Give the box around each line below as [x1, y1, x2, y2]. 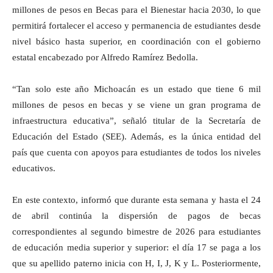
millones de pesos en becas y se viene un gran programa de [12, 99, 261, 110]
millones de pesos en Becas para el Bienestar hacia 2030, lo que [12, 4, 261, 15]
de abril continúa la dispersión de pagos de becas [12, 210, 261, 221]
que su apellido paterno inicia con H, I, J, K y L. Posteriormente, [12, 258, 261, 268]
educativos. [12, 163, 55, 173]
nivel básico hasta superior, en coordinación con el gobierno [12, 36, 261, 46]
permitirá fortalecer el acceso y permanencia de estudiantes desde [12, 20, 261, 30]
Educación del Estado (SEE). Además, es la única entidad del [12, 131, 261, 141]
